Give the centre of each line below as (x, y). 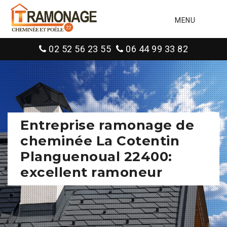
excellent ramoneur (91, 172)
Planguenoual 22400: (96, 157)
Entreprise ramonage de (107, 125)
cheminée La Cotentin (100, 141)
